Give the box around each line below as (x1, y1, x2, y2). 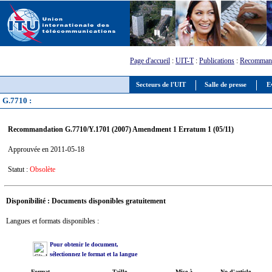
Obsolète (29, 165, 55, 174)
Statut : (7, 165, 30, 174)
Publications (199, 56, 234, 65)
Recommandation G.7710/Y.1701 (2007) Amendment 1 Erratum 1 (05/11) (7, 124, 234, 134)
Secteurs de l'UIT (134, 81, 188, 88)
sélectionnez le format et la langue (49, 250, 137, 257)
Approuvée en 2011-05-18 (7, 144, 84, 154)
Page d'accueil (130, 56, 170, 65)
